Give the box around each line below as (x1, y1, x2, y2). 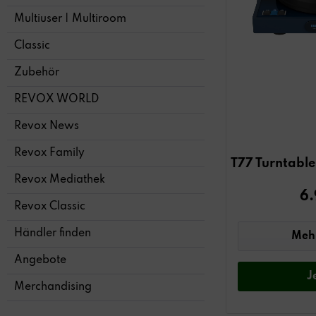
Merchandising (14, 281, 92, 293)
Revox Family (14, 147, 85, 159)
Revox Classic (14, 201, 85, 213)
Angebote (14, 255, 66, 267)
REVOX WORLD (14, 94, 99, 106)
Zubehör (14, 67, 59, 79)
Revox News (14, 121, 79, 133)
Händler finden (14, 228, 91, 240)
